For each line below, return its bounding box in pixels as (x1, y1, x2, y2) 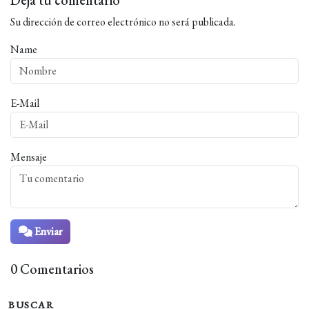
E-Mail (10, 96, 39, 111)
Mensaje (10, 150, 47, 165)
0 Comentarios (10, 260, 94, 279)
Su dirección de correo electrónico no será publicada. (10, 14, 236, 30)
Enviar (32, 224, 62, 239)
